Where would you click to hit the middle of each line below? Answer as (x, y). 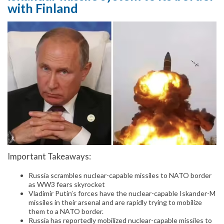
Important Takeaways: (49, 156)
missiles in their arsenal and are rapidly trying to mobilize (115, 202)
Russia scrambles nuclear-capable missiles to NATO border (120, 175)
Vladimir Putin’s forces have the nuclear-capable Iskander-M (122, 193)
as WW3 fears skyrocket (67, 184)
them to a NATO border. (66, 211)
